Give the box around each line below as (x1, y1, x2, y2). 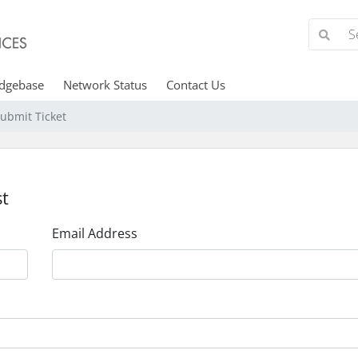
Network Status (63, 77, 147, 93)
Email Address (52, 225, 138, 242)
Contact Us (166, 77, 225, 93)
